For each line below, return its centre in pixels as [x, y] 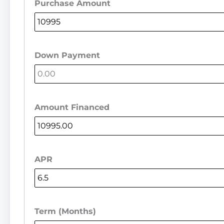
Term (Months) [65, 211]
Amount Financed [72, 107]
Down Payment [67, 55]
